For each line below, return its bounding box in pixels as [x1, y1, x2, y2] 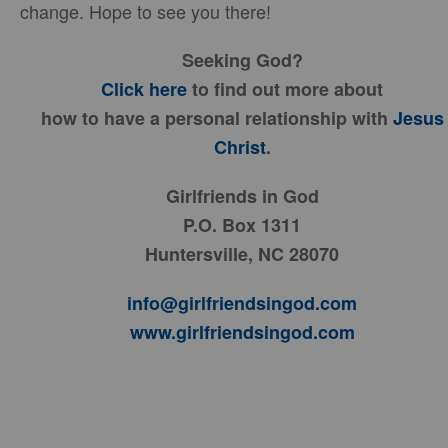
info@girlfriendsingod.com [127, 290, 357, 316]
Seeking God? [181, 47, 303, 73]
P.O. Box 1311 [183, 212, 301, 238]
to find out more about [192, 76, 383, 102]
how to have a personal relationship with [40, 105, 393, 131]
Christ [213, 134, 266, 160]
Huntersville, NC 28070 [145, 241, 339, 267]
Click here [101, 76, 187, 102]
